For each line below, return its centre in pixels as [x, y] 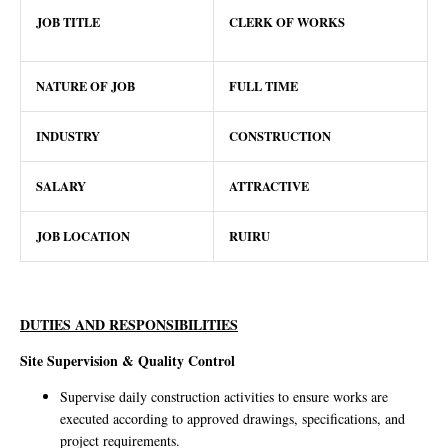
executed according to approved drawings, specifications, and [232, 419]
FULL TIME [263, 86]
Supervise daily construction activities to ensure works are [224, 397]
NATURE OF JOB [85, 86]
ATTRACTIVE [269, 186]
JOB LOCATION [83, 236]
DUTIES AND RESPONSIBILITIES [129, 324]
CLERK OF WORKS [287, 21]
